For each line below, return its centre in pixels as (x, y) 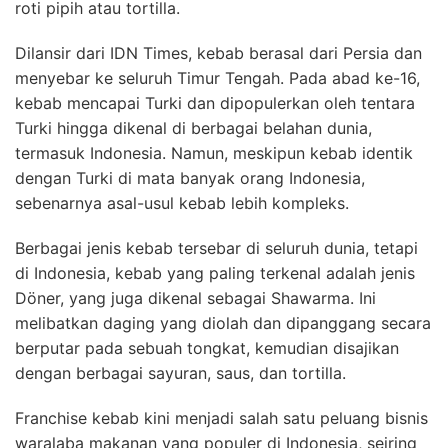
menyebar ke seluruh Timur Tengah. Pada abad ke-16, (217, 78)
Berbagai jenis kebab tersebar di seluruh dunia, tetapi (216, 248)
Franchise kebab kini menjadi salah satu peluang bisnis (221, 418)
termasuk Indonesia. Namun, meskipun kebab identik (214, 153)
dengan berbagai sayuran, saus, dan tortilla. (180, 373)
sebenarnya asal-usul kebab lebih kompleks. (182, 203)
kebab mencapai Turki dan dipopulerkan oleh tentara (215, 103)
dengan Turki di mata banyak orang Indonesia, (190, 178)
